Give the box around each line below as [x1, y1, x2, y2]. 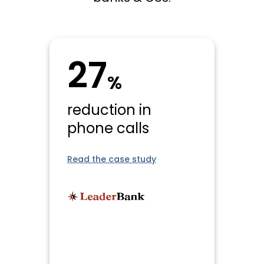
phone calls [67, 123, 149, 137]
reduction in [67, 104, 151, 119]
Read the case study [67, 156, 156, 165]
